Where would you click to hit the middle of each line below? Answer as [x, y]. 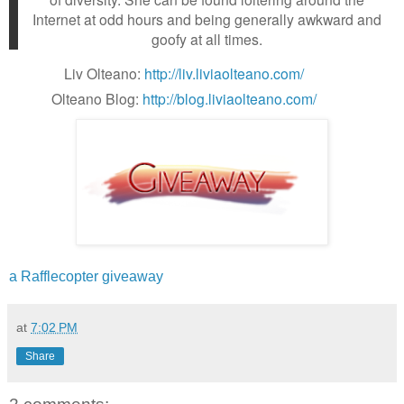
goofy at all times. [207, 38]
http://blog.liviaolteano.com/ [230, 98]
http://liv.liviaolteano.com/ [225, 73]
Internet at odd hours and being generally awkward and [207, 18]
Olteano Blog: [96, 98]
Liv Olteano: [103, 73]
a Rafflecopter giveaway [86, 276]
